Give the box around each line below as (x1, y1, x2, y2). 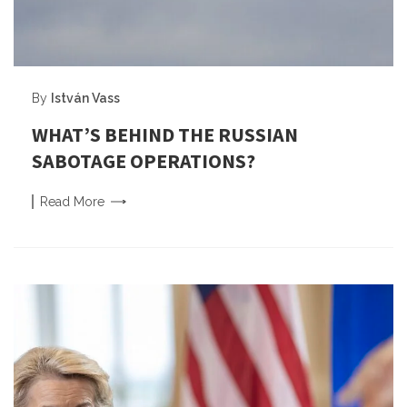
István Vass (51, 91, 120, 106)
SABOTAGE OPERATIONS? (32, 148, 255, 174)
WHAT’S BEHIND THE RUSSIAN (32, 122, 298, 148)
